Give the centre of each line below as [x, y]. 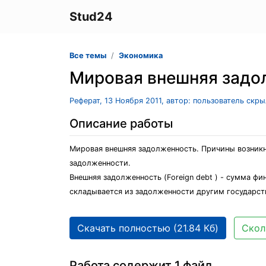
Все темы [88, 56]
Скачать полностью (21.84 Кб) [148, 228]
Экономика [141, 56]
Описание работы [121, 123]
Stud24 [91, 17]
